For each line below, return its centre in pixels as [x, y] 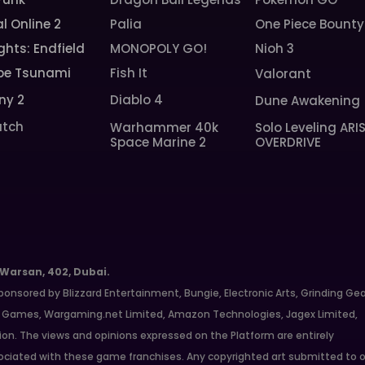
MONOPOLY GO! [159, 48]
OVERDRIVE [288, 142]
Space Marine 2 [158, 142]
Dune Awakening [307, 101]
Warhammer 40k [165, 128]
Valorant [283, 74]
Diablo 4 [137, 100]
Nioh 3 [274, 48]
